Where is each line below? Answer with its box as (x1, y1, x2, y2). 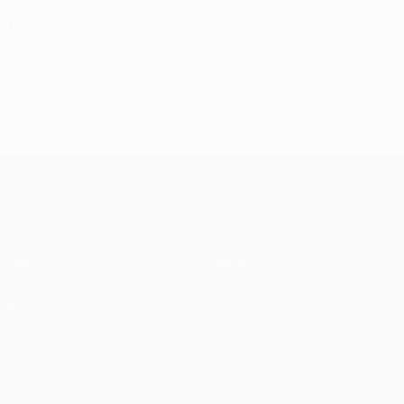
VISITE (7, 350, 50, 370)
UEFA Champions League (151, 161, 316, 181)
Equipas (207, 253, 252, 271)
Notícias (207, 269, 255, 286)
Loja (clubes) (207, 315, 282, 332)
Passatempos (7, 299, 86, 317)
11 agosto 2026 (7, 14, 109, 34)
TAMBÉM (7, 365, 69, 385)
